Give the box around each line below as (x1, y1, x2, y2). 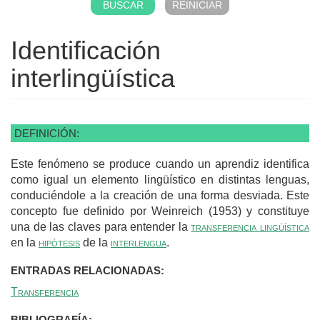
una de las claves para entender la (11, 220, 191, 233)
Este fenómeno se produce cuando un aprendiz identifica (11, 157, 309, 170)
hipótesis (39, 236, 80, 249)
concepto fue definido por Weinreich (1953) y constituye (11, 204, 309, 217)
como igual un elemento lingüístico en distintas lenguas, (11, 173, 309, 186)
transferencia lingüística (191, 220, 309, 233)
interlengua (111, 236, 166, 249)
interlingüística (11, 63, 175, 93)
